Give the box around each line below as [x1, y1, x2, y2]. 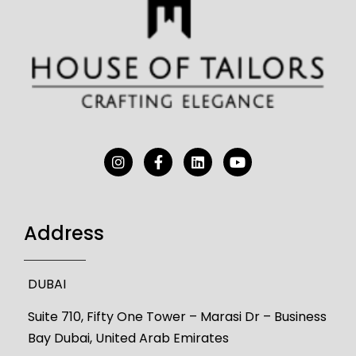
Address [24, 219, 104, 246]
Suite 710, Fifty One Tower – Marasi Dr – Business [28, 307, 327, 326]
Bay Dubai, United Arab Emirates [28, 328, 229, 347]
